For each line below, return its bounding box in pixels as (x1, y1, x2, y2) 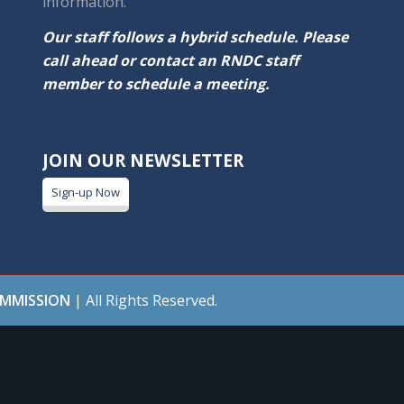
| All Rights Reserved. (70, 290, 217, 311)
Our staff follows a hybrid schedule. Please (41, 27, 348, 48)
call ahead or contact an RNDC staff (41, 50, 298, 71)
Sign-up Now (50, 184, 120, 201)
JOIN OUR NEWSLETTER (41, 148, 243, 173)
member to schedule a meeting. (41, 74, 270, 95)
